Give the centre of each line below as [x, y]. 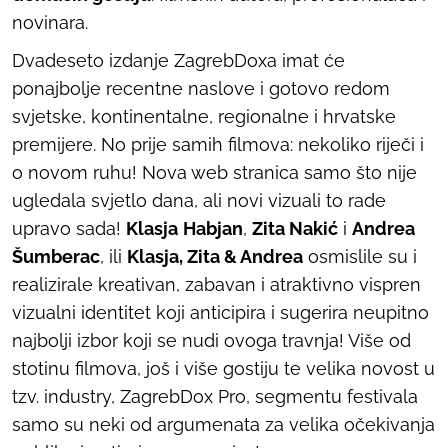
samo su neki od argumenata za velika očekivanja [223, 424]
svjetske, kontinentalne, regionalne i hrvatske [204, 116]
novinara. [50, 22]
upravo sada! [69, 228]
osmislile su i [360, 256]
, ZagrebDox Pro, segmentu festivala [264, 396]
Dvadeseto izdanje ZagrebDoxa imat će [178, 60]
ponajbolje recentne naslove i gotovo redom [201, 88]
